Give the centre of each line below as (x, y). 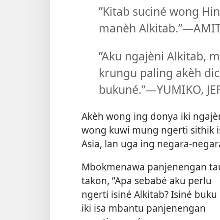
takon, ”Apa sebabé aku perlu (147, 180)
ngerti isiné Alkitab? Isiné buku (149, 194)
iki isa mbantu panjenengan (144, 208)
